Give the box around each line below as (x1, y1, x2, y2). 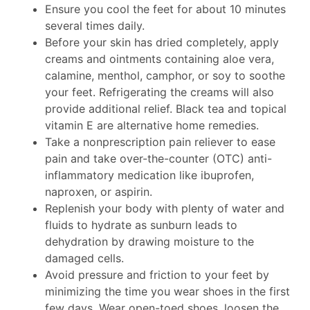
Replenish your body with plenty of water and (45, 201, 284, 216)
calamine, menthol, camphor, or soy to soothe (45, 69, 285, 83)
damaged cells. (45, 251, 124, 266)
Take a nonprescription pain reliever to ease (45, 135, 275, 149)
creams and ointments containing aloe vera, (45, 52, 274, 66)
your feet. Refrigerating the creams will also (45, 85, 274, 100)
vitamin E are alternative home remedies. (45, 118, 259, 133)
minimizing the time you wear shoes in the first (45, 284, 290, 299)
